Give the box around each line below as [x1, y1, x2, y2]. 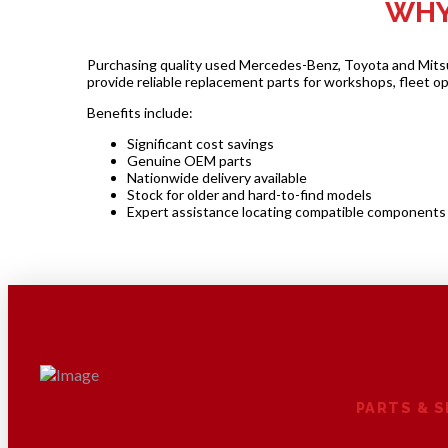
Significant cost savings [126, 134, 274, 152]
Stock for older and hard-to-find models [126, 185, 372, 203]
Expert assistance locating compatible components [126, 202, 446, 220]
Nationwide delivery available [126, 168, 307, 186]
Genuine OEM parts [126, 151, 252, 169]
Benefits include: [86, 103, 193, 121]
